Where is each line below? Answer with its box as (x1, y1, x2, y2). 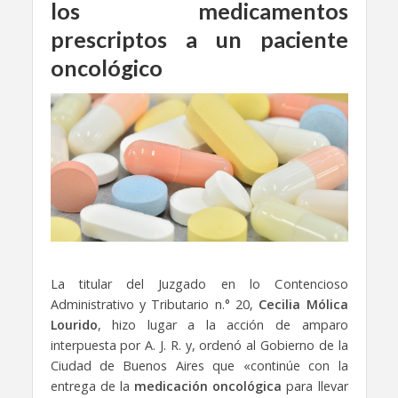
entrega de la (50, 377, 134, 394)
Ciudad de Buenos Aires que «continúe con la (50, 356, 348, 374)
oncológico (50, 54, 163, 81)
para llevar (282, 377, 348, 394)
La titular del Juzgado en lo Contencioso (50, 275, 348, 292)
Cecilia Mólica (259, 295, 348, 313)
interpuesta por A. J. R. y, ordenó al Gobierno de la (50, 336, 348, 354)
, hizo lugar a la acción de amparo (97, 315, 348, 333)
